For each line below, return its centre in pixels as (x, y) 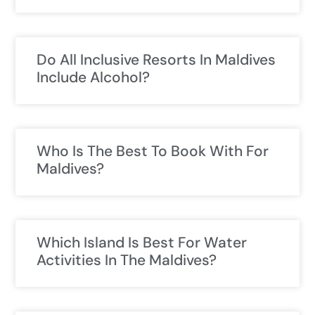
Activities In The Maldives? (127, 261)
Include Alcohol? (93, 78)
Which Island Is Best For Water (142, 243)
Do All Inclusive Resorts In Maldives (156, 60)
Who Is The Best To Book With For (153, 152)
